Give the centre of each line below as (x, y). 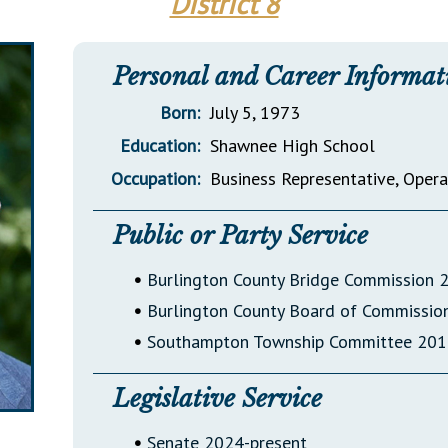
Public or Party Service (240, 235)
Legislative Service (217, 398)
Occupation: (155, 178)
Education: (159, 145)
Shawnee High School (292, 145)
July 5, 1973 (254, 112)
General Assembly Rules (273, 39)
